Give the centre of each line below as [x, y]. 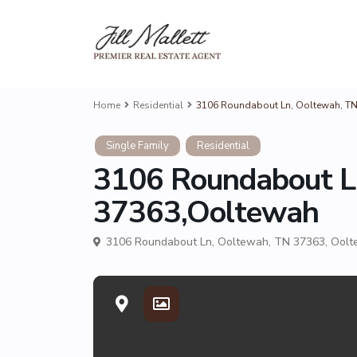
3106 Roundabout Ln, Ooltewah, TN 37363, [217, 242]
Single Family [137, 146]
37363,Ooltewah [206, 212]
